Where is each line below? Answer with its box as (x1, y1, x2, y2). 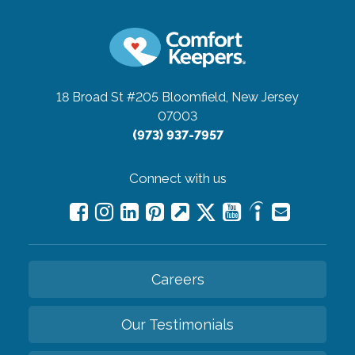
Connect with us (128, 170, 227, 186)
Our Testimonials (121, 315, 234, 333)
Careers (151, 270, 204, 288)
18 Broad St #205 (56, 89, 158, 105)
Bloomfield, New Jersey (162, 89, 299, 105)
